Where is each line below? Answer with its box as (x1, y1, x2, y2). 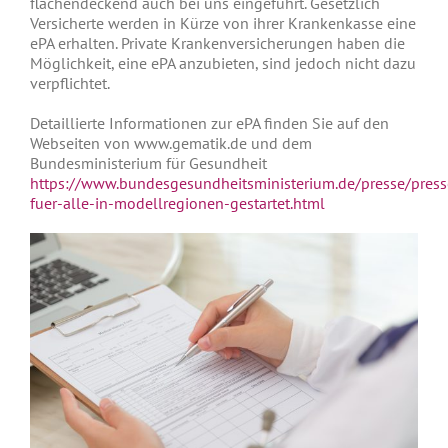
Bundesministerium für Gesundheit (30, 152, 267, 173)
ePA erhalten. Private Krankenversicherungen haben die (30, 32, 405, 53)
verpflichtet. (30, 72, 110, 93)
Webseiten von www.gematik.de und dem (30, 132, 312, 153)
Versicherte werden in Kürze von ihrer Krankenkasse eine (30, 12, 416, 33)
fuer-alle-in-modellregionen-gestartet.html (30, 192, 325, 213)
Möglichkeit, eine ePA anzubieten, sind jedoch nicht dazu (30, 52, 416, 73)
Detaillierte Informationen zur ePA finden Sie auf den (30, 112, 389, 133)
